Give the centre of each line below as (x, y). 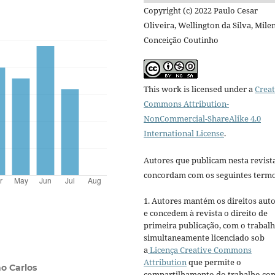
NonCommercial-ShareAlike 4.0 (202, 118)
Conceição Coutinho (181, 40)
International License (184, 133)
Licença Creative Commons (200, 250)
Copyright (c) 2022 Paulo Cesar (201, 10)
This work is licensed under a (199, 89)
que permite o (214, 262)
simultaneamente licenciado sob (204, 237)
